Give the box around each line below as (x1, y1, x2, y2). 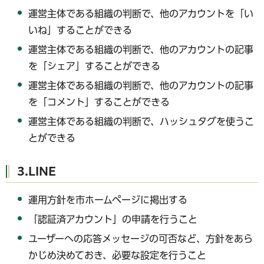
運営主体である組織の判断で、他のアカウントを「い (28, 9, 254, 19)
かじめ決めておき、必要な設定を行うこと (28, 250, 207, 260)
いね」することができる (28, 25, 133, 35)
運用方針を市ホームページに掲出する (28, 195, 188, 205)
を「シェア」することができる (28, 61, 161, 71)
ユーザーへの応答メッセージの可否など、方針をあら (28, 233, 253, 243)
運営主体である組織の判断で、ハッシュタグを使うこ (28, 116, 255, 126)
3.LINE (17, 166, 56, 177)
